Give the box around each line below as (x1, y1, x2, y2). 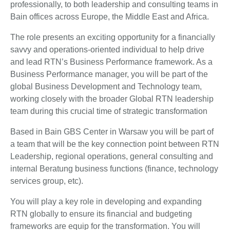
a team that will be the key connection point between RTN (10, 140, 219, 148)
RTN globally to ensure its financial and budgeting (10, 209, 192, 218)
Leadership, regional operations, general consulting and (10, 152, 213, 161)
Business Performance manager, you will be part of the (10, 70, 208, 79)
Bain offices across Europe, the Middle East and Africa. (10, 12, 209, 21)
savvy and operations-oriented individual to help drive (10, 45, 204, 54)
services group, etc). (10, 177, 83, 185)
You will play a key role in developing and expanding (10, 197, 202, 206)
